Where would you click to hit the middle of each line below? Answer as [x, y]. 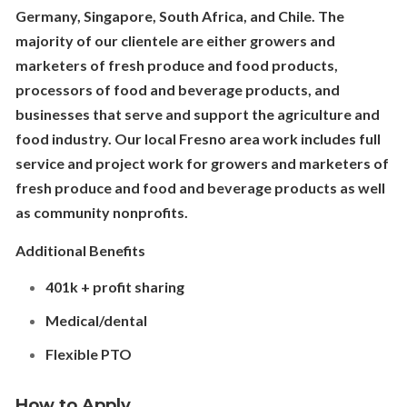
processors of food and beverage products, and [177, 89]
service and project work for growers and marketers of [202, 163]
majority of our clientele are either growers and [175, 40]
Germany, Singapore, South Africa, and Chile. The [179, 16]
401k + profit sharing [114, 287]
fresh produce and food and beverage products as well [200, 188]
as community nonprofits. [101, 212]
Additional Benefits [80, 250]
